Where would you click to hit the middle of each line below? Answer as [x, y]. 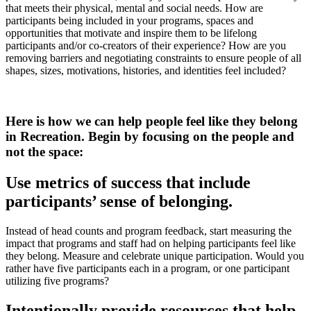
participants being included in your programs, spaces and [129, 21]
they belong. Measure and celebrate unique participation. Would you [155, 255]
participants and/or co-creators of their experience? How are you [146, 46]
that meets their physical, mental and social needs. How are [134, 8]
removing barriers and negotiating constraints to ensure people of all [153, 58]
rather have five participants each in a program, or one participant [148, 268]
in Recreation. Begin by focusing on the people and [150, 137]
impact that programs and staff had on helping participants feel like [151, 243]
